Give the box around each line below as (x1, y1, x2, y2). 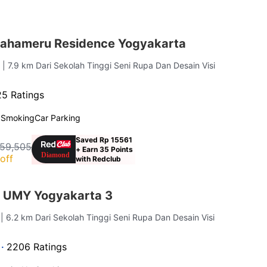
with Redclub (76, 154, 122, 163)
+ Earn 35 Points (76, 144, 133, 154)
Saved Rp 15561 (76, 135, 133, 144)
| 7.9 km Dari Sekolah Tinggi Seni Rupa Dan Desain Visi (2, 60, 216, 70)
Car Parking (35, 112, 81, 123)
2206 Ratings (7, 240, 67, 253)
